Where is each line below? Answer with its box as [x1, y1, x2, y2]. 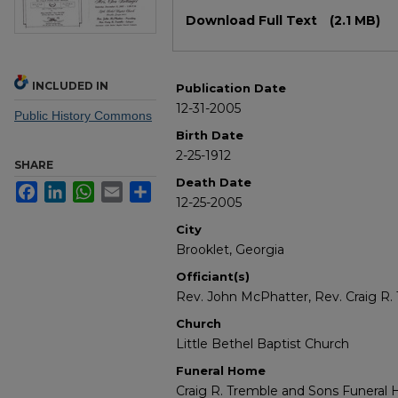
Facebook [37, 181, 93, 196]
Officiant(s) [176, 269, 250, 284]
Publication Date [176, 81, 286, 96]
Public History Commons [14, 108, 152, 123]
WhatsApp [94, 181, 152, 196]
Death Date [176, 175, 251, 190]
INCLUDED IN [32, 79, 108, 93]
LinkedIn [66, 181, 114, 196]
